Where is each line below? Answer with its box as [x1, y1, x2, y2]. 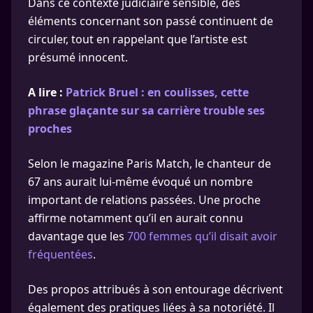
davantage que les [28, 228, 127, 244]
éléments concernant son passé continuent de [28, 13, 273, 29]
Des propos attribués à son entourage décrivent [28, 282, 283, 297]
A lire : [28, 85, 66, 100]
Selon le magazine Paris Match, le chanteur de [28, 156, 271, 171]
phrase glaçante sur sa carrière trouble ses [28, 103, 265, 118]
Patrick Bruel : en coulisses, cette [66, 85, 249, 100]
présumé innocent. [28, 50, 128, 65]
